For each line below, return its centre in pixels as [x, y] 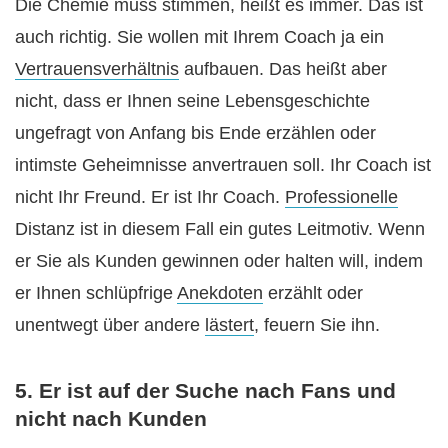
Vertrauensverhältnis [97, 69]
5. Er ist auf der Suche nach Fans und [205, 390]
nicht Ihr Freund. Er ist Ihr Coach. [150, 197]
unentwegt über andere [110, 325]
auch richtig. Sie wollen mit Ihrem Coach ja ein [199, 37]
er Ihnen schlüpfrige [96, 293]
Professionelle [341, 197]
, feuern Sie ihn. [317, 325]
